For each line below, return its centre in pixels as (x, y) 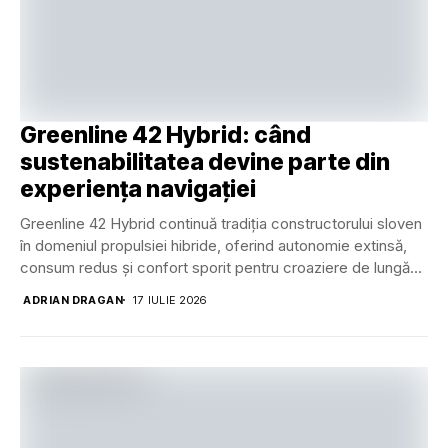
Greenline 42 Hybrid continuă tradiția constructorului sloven (221, 223)
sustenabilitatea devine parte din (205, 161)
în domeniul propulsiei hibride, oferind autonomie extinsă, (213, 245)
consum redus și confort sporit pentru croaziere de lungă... (221, 267)
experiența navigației (138, 188)
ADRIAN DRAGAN (73, 299)
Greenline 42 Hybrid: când (165, 134)
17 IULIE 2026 (170, 299)
